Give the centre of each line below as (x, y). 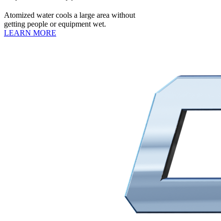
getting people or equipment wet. (55, 24)
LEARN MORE (30, 33)
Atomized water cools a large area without (70, 15)
